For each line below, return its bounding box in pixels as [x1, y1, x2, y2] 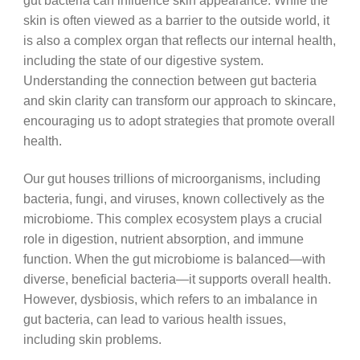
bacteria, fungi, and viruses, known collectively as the [22, 190, 325, 206]
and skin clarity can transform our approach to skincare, [22, 93, 336, 108]
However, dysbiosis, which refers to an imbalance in [22, 291, 317, 306]
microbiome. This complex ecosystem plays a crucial [22, 211, 322, 226]
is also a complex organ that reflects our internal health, [22, 33, 336, 48]
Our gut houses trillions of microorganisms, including [22, 170, 321, 186]
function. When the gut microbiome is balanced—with [22, 251, 325, 266]
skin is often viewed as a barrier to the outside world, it [22, 13, 329, 28]
